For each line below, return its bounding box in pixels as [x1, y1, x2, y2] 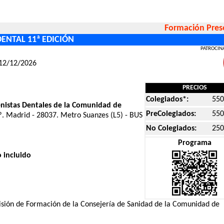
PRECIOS [182, 84, 207, 91]
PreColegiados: [146, 110, 196, 118]
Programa [177, 139, 211, 147]
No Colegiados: [146, 124, 196, 132]
